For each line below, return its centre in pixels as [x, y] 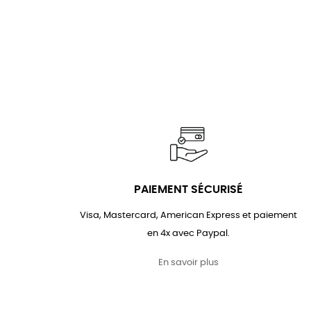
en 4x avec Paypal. [189, 234]
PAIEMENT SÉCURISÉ [189, 190]
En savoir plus [189, 263]
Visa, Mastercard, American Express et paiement [189, 216]
